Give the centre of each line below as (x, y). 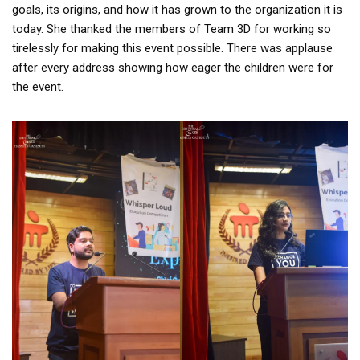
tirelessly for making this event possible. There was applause (172, 49)
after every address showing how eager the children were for (173, 68)
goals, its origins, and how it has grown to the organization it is (177, 10)
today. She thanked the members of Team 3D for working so (172, 29)
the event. (38, 87)
